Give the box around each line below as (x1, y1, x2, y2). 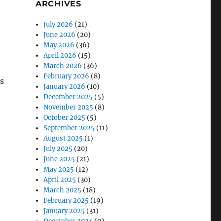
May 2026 (43, 40, 75, 49)
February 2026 (43, 72, 90, 80)
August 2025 (43, 134, 83, 143)
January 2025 (43, 206, 85, 215)
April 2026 (43, 51, 77, 60)
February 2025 (43, 196, 89, 205)
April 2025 (43, 175, 76, 184)
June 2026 (43, 30, 76, 39)
